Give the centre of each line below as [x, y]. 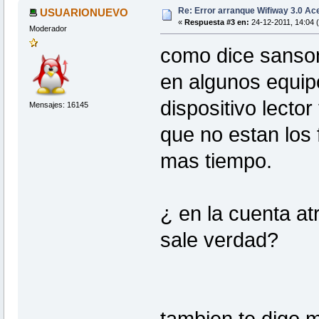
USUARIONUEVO [84, 13]
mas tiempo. [216, 161]
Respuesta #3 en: [216, 22]
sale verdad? [219, 240]
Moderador [48, 29]
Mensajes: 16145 [58, 104]
